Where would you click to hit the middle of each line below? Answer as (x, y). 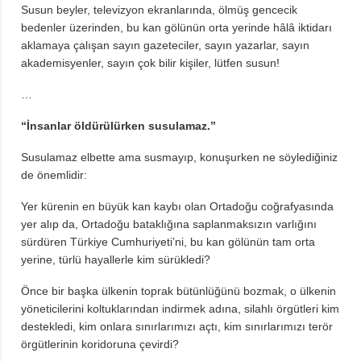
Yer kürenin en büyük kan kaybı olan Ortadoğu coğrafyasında (177, 206)
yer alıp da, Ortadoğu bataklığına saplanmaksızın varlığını (169, 224)
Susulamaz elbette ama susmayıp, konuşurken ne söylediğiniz (179, 157)
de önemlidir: (54, 174)
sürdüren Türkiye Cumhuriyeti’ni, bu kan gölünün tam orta (168, 241)
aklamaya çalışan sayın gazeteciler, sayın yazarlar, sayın (165, 45)
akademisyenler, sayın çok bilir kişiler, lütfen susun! (150, 62)
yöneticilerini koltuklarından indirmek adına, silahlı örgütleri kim (180, 308)
